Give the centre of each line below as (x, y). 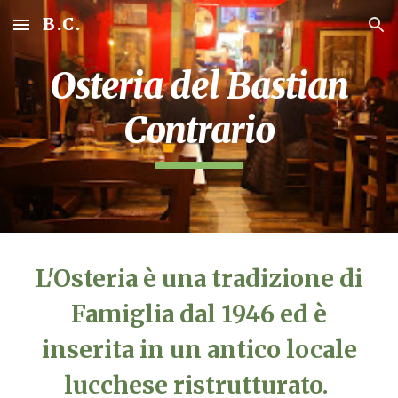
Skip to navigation (328, 33)
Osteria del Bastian (199, 86)
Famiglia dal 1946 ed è (199, 314)
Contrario (199, 131)
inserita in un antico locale (199, 350)
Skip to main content (77, 33)
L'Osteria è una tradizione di (199, 279)
